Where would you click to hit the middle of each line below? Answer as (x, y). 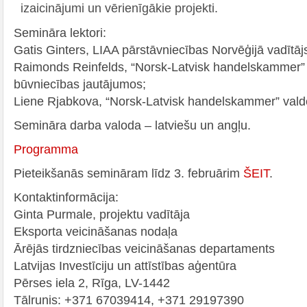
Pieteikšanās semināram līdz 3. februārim (128, 173)
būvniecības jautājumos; (80, 84)
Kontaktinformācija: (66, 197)
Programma (46, 149)
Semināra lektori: (60, 33)
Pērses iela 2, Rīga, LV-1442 (92, 283)
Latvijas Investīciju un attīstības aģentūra (125, 266)
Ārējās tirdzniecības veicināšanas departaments (144, 248)
